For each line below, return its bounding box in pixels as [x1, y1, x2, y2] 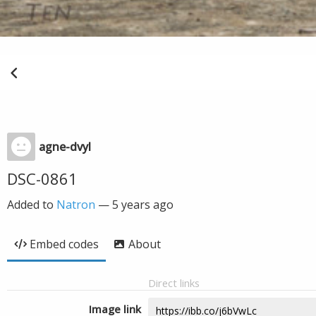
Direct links [148, 276, 200, 290]
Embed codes [30, 236, 99, 252]
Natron [56, 197, 95, 212]
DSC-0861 [7, 168, 78, 189]
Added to [7, 197, 56, 212]
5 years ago [112, 197, 174, 212]
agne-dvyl [39, 139, 91, 154]
